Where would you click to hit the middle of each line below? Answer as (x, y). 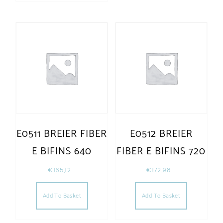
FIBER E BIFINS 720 (161, 152)
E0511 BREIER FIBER (62, 134)
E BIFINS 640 (62, 152)
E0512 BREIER (161, 134)
